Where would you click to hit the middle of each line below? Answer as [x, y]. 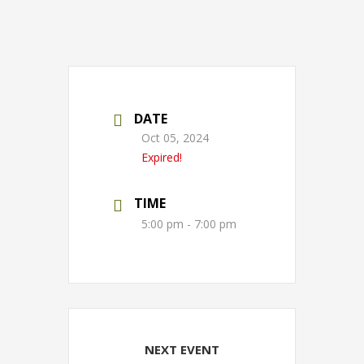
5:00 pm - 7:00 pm [189, 224]
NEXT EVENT [182, 350]
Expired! [162, 158]
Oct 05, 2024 [175, 138]
